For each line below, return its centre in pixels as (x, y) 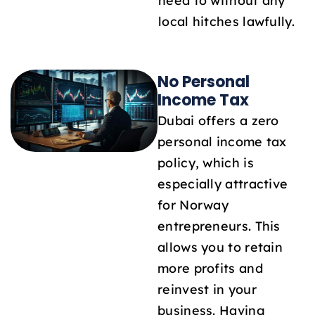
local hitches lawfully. (226, 21)
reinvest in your (207, 289)
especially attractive (223, 183)
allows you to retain (220, 246)
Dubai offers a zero (218, 120)
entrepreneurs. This (219, 225)
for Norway (193, 204)
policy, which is (206, 162)
